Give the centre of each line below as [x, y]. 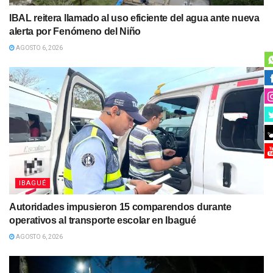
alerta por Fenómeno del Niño [75, 32]
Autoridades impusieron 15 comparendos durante [120, 207]
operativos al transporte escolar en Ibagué [103, 221]
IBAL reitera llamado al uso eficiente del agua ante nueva [134, 18]
